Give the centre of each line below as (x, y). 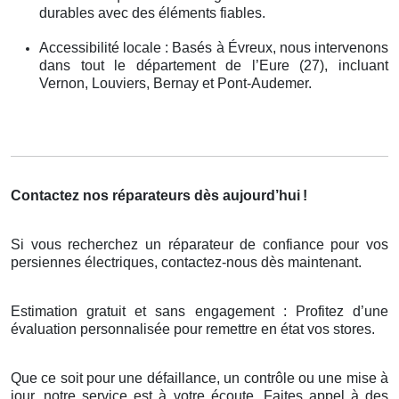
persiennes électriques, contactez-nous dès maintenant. (186, 262)
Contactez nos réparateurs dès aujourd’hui (155, 195)
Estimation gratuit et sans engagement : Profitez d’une (199, 311)
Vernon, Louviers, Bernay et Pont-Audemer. (175, 83)
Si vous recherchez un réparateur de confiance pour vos (199, 244)
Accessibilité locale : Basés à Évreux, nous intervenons (214, 47)
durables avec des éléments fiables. (152, 12)
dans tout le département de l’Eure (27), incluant (214, 65)
